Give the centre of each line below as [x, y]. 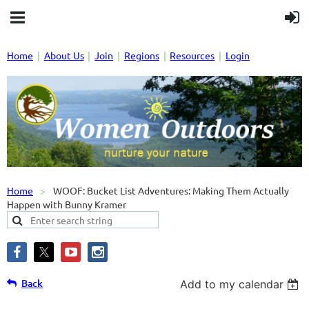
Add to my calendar [232, 285]
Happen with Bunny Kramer [67, 205]
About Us [64, 55]
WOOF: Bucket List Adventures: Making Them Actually [171, 191]
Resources [192, 55]
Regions [141, 55]
